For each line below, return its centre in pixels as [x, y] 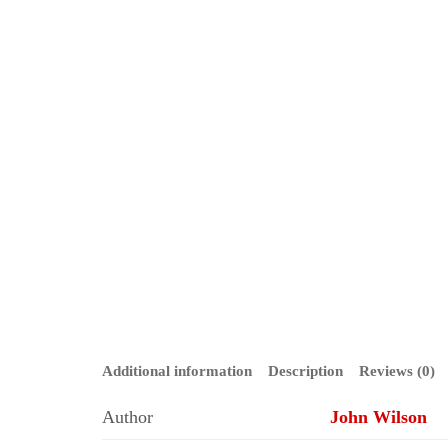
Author [127, 417]
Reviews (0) [397, 371]
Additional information [177, 371]
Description [305, 371]
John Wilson [378, 417]
